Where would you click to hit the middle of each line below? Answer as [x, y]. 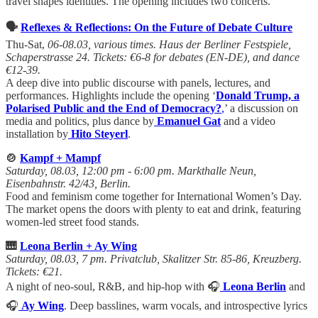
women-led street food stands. [72, 221]
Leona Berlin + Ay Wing [78, 246]
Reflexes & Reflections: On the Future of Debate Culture [157, 27]
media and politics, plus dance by [80, 121]
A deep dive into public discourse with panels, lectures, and [138, 82]
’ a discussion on [261, 108]
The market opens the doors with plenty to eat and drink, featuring [153, 209]
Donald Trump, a [258, 95]
